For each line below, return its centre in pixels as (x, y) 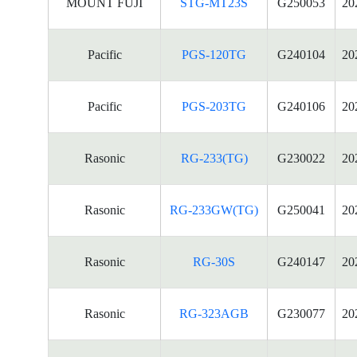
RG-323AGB (214, 314)
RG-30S (214, 262)
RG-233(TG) (214, 158)
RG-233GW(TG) (214, 210)
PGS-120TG (214, 55)
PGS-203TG (214, 106)
